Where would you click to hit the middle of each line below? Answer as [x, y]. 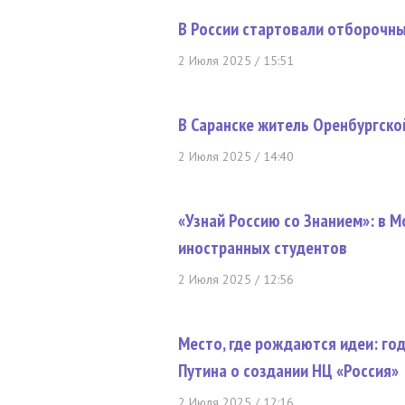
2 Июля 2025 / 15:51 [236, 61]
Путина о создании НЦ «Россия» [288, 371]
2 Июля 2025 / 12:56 [236, 279]
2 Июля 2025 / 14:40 [236, 156]
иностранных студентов [263, 248]
